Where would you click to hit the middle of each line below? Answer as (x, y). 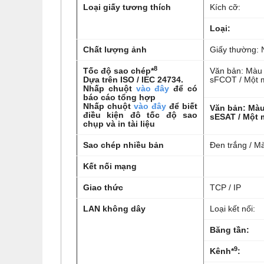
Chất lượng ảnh (115, 49)
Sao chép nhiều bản (123, 145)
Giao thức (103, 187)
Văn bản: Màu (236, 71)
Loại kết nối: (232, 209)
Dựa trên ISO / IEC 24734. (133, 80)
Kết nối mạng (110, 166)
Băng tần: (230, 230)
